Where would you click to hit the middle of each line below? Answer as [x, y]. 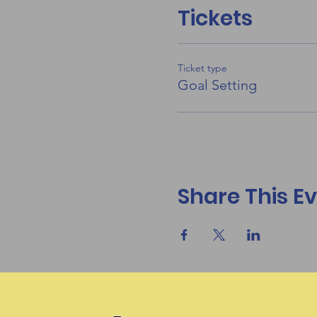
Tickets [215, 18]
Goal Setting [217, 85]
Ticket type [202, 68]
